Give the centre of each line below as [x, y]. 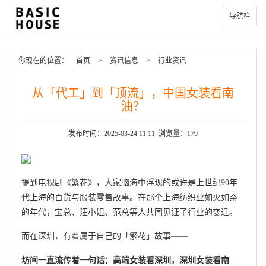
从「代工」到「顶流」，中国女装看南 [133, 93]
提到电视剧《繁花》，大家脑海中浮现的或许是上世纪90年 [129, 182]
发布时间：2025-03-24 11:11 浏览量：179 [133, 134]
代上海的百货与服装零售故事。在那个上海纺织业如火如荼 [129, 197]
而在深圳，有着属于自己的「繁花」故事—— [104, 236]
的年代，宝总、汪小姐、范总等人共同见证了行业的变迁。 [129, 212]
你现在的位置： [43, 61]
